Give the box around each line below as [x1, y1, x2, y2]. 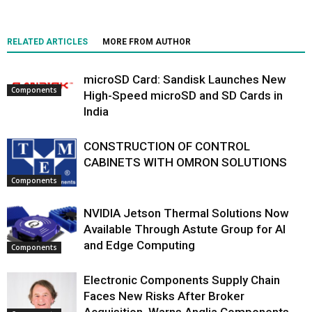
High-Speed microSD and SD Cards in [84, 88, 283, 102]
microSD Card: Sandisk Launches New [84, 72, 286, 86]
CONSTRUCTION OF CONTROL [84, 139, 250, 153]
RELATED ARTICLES [7, 36, 88, 47]
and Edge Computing [84, 237, 195, 252]
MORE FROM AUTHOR [102, 36, 191, 47]
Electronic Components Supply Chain [84, 272, 280, 287]
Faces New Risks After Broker [84, 288, 244, 303]
